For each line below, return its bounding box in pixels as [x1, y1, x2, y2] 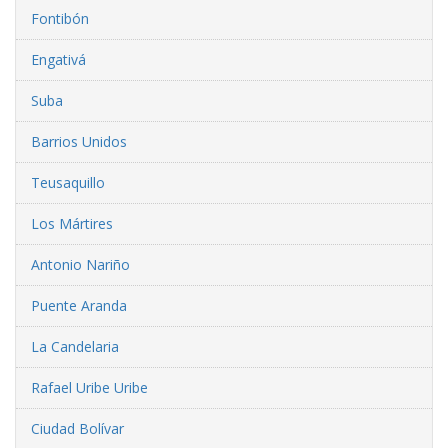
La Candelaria [31, 336, 119, 356]
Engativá [31, 49, 86, 69]
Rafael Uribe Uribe [31, 377, 148, 397]
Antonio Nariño [31, 254, 130, 274]
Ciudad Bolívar [31, 418, 124, 438]
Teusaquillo [31, 172, 105, 192]
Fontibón [31, 8, 89, 28]
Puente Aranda [31, 295, 127, 315]
